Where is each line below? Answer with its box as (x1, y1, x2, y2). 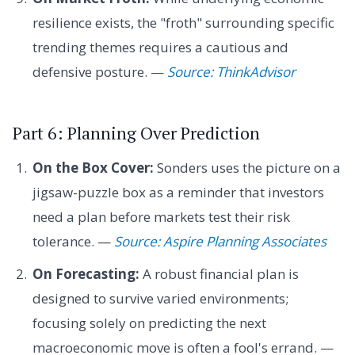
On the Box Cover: (32, 158, 154, 177)
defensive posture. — (32, 63, 167, 82)
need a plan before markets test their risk (32, 207, 290, 226)
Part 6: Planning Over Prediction (13, 122, 260, 145)
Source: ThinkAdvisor (166, 63, 296, 82)
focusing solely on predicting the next (32, 314, 266, 333)
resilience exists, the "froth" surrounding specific (32, 13, 334, 32)
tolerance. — (32, 231, 114, 250)
